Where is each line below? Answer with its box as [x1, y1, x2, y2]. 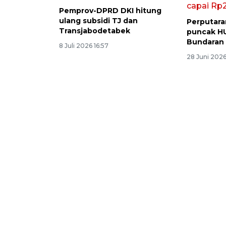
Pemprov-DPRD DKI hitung [59, 6, 161, 15]
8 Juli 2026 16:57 [59, 41, 108, 49]
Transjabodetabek [59, 26, 130, 35]
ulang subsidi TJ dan [59, 16, 138, 25]
